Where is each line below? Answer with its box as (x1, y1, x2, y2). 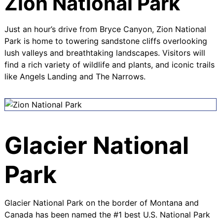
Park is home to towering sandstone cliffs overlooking (4, 36, 207, 46)
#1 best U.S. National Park (110, 209, 210, 220)
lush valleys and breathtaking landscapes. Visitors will (4, 47, 205, 58)
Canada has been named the (4, 209, 111, 220)
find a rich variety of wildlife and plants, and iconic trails (4, 59, 215, 70)
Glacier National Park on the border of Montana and (4, 197, 199, 208)
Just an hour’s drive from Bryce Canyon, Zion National (4, 24, 206, 34)
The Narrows (95, 71, 144, 81)
